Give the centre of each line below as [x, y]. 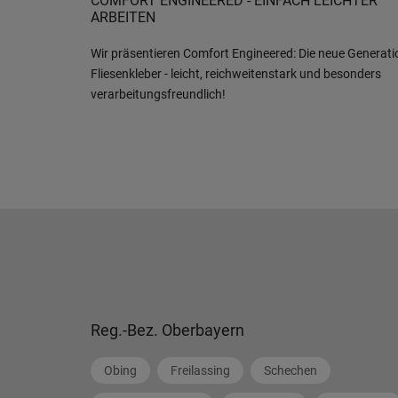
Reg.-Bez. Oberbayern [167, 330]
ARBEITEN [123, 17]
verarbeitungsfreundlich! [158, 94]
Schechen [291, 370]
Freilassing [200, 370]
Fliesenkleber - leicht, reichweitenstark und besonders [236, 74]
